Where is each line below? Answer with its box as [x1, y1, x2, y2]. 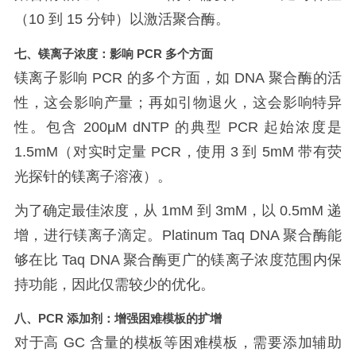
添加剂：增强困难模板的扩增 [66, 311, 222, 326]
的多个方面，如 [126, 69, 235, 86]
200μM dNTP [83, 118, 175, 135]
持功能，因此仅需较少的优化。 [14, 276, 215, 292]
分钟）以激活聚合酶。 [86, 11, 230, 28]
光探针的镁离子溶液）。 [14, 168, 172, 184]
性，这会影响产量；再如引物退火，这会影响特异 [14, 94, 342, 110]
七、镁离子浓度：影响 [14, 46, 133, 60]
